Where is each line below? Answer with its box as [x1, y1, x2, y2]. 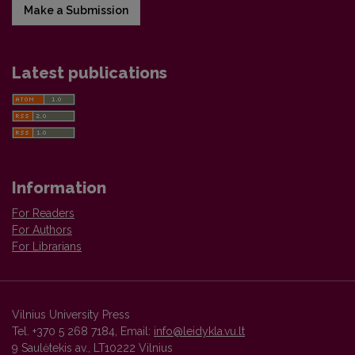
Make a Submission [24, 4, 128, 17]
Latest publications [12, 63, 167, 82]
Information [12, 178, 106, 197]
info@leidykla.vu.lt [154, 325, 245, 338]
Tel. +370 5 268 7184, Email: [12, 325, 154, 338]
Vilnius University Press [12, 308, 130, 321]
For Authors [12, 223, 72, 236]
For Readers [12, 207, 74, 219]
